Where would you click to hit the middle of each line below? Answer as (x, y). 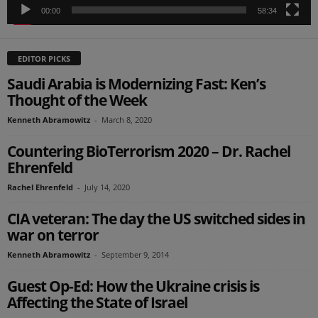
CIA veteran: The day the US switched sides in (156, 219)
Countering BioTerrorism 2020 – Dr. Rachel (149, 152)
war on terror (53, 235)
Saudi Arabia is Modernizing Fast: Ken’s (136, 84)
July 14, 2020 (107, 187)
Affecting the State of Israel (97, 303)
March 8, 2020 (127, 120)
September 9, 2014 (135, 255)
